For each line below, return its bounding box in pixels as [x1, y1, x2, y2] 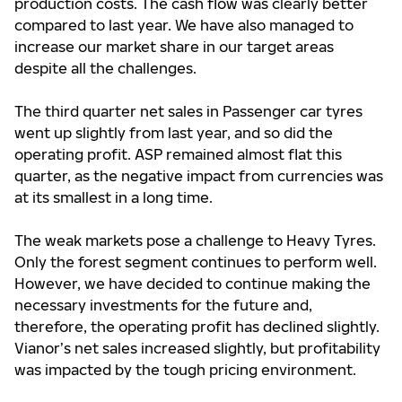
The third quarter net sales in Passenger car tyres [14, 102, 363, 120]
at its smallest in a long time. [14, 188, 213, 206]
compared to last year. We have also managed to [14, 16, 354, 34]
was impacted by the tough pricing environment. [14, 361, 356, 379]
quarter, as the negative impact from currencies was [14, 167, 383, 185]
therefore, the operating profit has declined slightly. [14, 318, 380, 336]
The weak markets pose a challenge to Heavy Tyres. [14, 232, 376, 249]
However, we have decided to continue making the [14, 275, 371, 293]
